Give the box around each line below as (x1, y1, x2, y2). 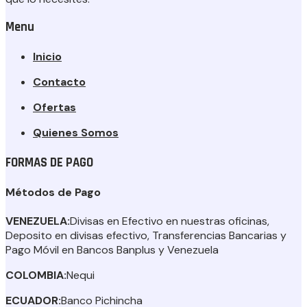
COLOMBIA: (5, 268, 66, 283)
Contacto (33, 75, 86, 90)
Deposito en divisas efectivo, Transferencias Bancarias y (5, 228, 286, 243)
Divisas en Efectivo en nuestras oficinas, (70, 214, 269, 229)
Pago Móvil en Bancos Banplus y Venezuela (5, 243, 219, 258)
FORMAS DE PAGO (5, 154, 93, 171)
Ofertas (33, 100, 76, 115)
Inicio (33, 49, 62, 64)
